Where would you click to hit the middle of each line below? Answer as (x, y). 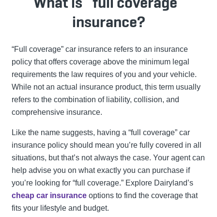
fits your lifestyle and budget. (60, 208)
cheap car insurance (49, 196)
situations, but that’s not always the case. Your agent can (108, 158)
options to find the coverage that (142, 196)
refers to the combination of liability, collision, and (95, 100)
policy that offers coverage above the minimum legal (101, 62)
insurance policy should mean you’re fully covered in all (107, 145)
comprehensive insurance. (57, 112)
